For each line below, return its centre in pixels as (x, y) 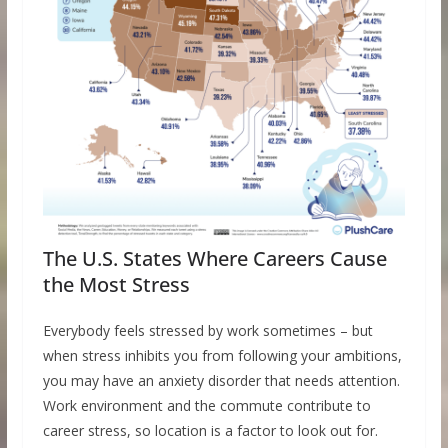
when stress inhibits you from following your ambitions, (222, 355)
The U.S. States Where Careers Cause (214, 258)
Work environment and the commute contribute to (206, 405)
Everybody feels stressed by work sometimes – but (207, 330)
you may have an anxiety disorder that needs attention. (221, 380)
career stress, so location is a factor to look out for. (210, 430)
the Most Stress (116, 284)
